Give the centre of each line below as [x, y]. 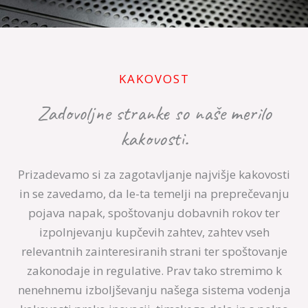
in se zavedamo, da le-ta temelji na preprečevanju [154, 194]
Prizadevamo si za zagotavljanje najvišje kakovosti [154, 175]
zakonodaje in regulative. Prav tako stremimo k [154, 271]
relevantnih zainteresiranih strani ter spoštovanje [154, 252]
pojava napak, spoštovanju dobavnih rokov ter [154, 213]
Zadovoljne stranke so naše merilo [154, 113]
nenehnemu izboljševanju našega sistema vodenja [154, 290]
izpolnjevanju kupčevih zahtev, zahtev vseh [154, 232]
